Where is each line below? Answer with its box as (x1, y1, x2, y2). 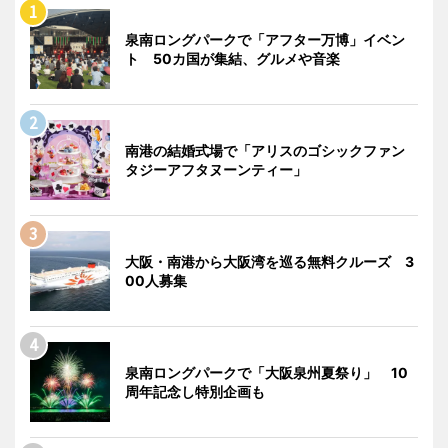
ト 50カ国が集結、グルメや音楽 (125, 49, 340, 67)
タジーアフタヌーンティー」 (125, 160, 307, 178)
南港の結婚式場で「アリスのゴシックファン (125, 141, 405, 159)
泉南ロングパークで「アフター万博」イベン (125, 30, 405, 48)
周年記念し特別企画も (125, 382, 265, 400)
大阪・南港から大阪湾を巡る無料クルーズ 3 (125, 252, 414, 270)
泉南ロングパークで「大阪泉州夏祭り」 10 (125, 363, 408, 381)
